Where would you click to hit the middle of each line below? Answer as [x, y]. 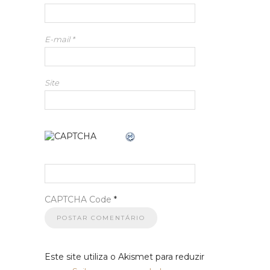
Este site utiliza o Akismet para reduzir [124, 257]
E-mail [58, 39]
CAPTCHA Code [78, 200]
